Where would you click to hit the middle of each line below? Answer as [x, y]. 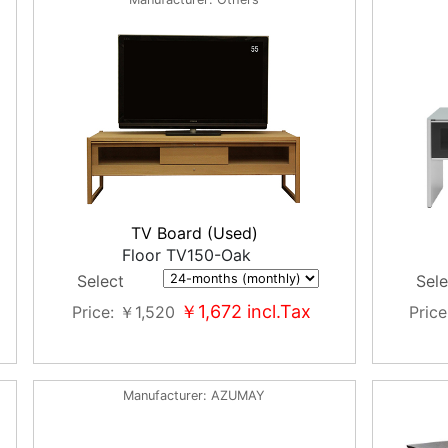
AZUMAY [238, 395]
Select [101, 281]
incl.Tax [276, 311]
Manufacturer [163, 395]
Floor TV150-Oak [186, 255]
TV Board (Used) [194, 233]
